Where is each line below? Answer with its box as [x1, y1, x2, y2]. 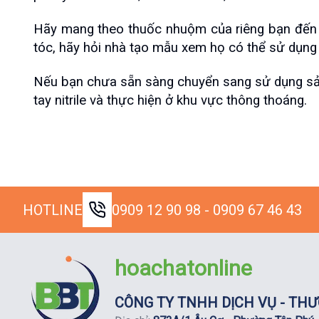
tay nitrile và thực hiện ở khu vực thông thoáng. [33, 93, 307, 108]
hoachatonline [114, 256, 252, 281]
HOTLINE [23, 201, 83, 219]
